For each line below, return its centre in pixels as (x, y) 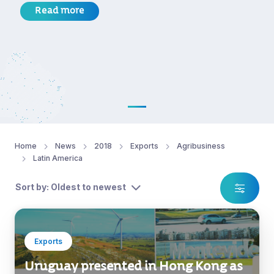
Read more (60, 12)
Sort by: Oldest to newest (71, 187)
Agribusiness (201, 146)
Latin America (58, 158)
